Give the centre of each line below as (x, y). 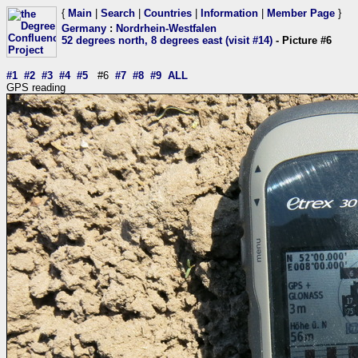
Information (229, 13)
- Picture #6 (302, 40)
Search (118, 13)
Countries (168, 13)
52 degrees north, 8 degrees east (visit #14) (167, 40)
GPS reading (36, 88)
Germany (84, 28)
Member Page (301, 13)
